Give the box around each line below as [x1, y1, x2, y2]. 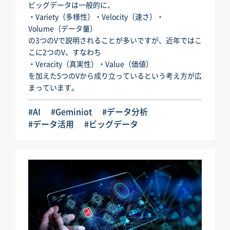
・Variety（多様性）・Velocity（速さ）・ [28, 11, 164, 22]
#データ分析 [102, 105, 148, 118]
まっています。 [28, 82, 79, 93]
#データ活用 [28, 118, 74, 130]
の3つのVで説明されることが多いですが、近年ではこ [28, 35, 202, 46]
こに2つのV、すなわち [28, 47, 101, 57]
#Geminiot [51, 105, 92, 118]
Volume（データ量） [28, 23, 97, 34]
